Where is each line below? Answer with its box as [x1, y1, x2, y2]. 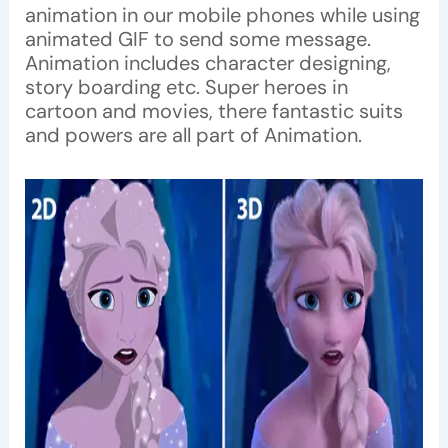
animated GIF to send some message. [24, 26, 371, 53]
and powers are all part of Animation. [24, 122, 362, 149]
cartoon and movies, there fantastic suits [24, 98, 403, 125]
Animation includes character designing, [24, 50, 391, 77]
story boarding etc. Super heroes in [24, 74, 348, 101]
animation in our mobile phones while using [24, 2, 420, 29]
